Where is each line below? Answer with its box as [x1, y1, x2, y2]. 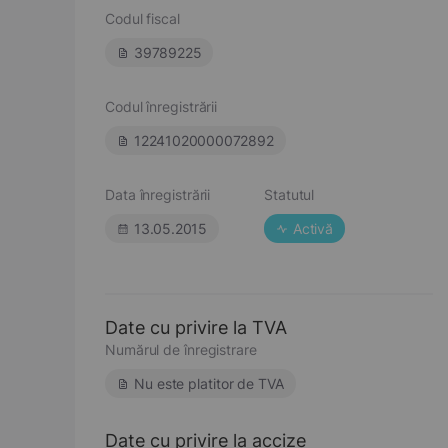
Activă [293, 220, 333, 237]
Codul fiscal [105, 10, 180, 27]
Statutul [264, 186, 315, 203]
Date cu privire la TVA [105, 317, 287, 338]
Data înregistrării [105, 186, 211, 203]
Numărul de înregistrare [105, 341, 257, 358]
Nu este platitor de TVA [134, 375, 284, 392]
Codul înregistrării [105, 98, 218, 115]
